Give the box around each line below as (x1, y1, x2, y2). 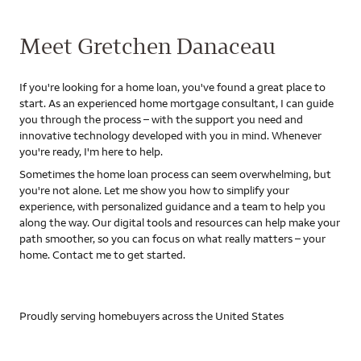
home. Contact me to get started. (19, 247, 185, 262)
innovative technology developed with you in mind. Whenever (19, 128, 322, 143)
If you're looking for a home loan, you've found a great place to (19, 80, 326, 94)
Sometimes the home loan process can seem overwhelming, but (19, 167, 331, 181)
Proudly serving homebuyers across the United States (19, 309, 284, 323)
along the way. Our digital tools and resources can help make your (19, 215, 340, 230)
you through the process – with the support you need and (19, 112, 303, 127)
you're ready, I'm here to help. (19, 144, 163, 159)
